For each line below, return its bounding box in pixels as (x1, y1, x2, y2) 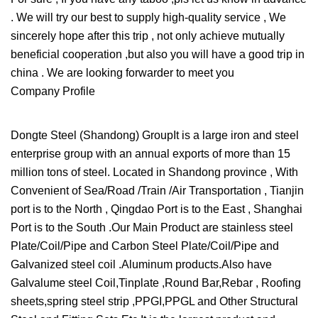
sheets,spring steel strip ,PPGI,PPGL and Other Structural (11, 295, 298, 307)
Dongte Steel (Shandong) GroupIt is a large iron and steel (11, 128, 299, 141)
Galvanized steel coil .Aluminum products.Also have (11, 258, 272, 270)
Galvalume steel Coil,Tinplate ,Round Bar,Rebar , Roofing (11, 276, 301, 289)
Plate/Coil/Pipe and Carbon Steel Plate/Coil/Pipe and (11, 239, 279, 252)
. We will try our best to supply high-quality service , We (11, 11, 286, 23)
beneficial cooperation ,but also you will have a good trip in (11, 48, 305, 60)
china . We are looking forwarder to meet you (11, 66, 234, 79)
